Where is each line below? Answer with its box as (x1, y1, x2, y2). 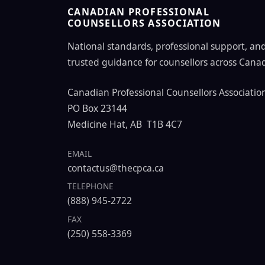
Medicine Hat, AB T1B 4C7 (67, 117, 182, 131)
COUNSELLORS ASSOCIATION (67, 16, 221, 30)
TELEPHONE (67, 180, 114, 192)
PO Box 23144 (67, 101, 127, 115)
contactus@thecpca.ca (67, 161, 164, 174)
